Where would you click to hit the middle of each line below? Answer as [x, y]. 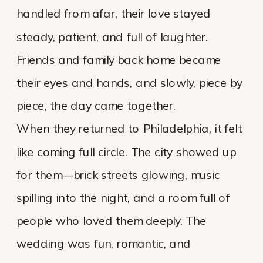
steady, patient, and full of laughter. [112, 37]
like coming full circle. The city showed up [126, 152]
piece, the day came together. [96, 106]
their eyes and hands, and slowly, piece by [130, 83]
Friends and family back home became [119, 60]
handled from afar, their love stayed [114, 14]
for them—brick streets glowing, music [119, 175]
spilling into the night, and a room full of [124, 198]
